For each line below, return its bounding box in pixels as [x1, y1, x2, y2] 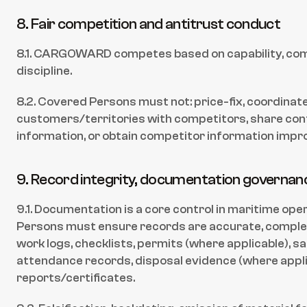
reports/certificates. [16, 271, 135, 285]
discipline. [16, 64, 72, 78]
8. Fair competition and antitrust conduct [16, 15, 280, 33]
